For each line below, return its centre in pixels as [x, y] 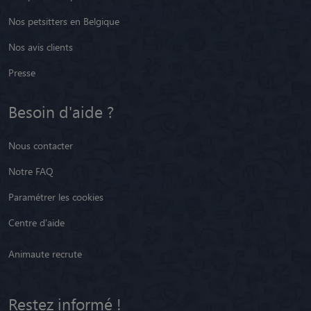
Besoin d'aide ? [61, 111]
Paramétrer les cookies [56, 196]
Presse [22, 72]
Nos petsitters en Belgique [64, 21]
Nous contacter [41, 145]
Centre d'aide [36, 222]
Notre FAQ [31, 171]
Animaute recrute [45, 253]
